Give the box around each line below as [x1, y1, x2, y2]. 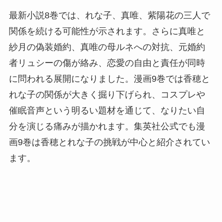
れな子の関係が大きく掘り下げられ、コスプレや [8, 89, 205, 100]
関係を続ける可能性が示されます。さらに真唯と [8, 26, 205, 36]
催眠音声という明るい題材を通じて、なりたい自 [8, 105, 205, 115]
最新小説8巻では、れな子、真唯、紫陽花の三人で [8, 10, 210, 20]
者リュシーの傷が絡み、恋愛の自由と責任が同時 [8, 57, 205, 68]
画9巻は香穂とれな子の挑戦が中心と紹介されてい [8, 137, 210, 147]
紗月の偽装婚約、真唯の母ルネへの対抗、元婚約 [8, 42, 205, 52]
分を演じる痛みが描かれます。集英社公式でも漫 [8, 121, 205, 131]
